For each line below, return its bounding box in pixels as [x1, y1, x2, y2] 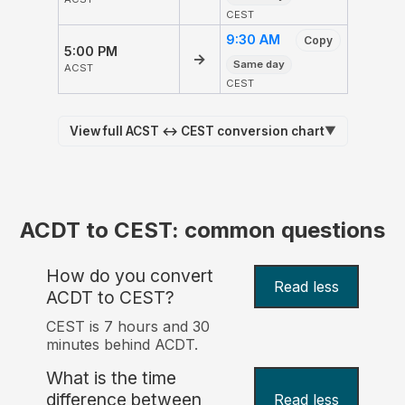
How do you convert [46, 265, 214, 287]
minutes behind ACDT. [46, 335, 199, 354]
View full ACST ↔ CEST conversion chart [69, 123, 325, 138]
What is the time [46, 367, 177, 390]
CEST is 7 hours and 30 [46, 317, 211, 336]
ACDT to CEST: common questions [20, 217, 385, 244]
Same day [233, 58, 286, 71]
